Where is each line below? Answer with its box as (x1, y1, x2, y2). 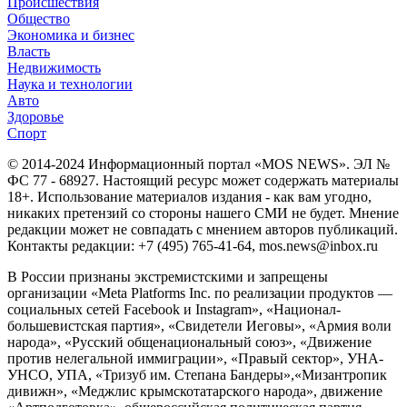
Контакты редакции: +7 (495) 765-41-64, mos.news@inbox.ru (7, 237, 378, 253)
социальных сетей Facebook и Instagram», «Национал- (7, 301, 341, 317)
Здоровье (7, 108, 64, 124)
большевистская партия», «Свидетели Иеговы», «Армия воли (7, 317, 392, 333)
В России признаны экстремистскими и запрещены (7, 268, 328, 284)
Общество (7, 10, 70, 26)
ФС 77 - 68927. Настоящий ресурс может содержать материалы (7, 172, 399, 188)
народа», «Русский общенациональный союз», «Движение (7, 333, 372, 350)
